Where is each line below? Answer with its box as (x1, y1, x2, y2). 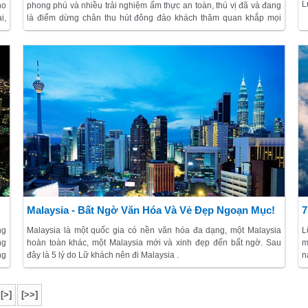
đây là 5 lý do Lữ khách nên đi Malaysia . (26, 250, 179, 261)
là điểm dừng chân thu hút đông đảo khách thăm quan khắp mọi (26, 13, 282, 23)
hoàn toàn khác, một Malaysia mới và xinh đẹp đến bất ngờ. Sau (26, 238, 282, 248)
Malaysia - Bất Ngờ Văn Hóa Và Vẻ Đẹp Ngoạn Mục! (26, 204, 275, 217)
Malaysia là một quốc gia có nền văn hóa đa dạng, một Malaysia (26, 225, 282, 236)
